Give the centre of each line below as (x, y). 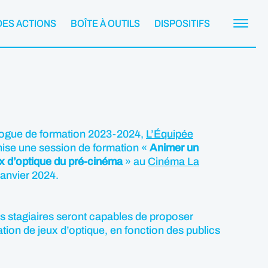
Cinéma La (173, 162)
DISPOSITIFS (182, 23)
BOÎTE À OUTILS (105, 23)
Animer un (174, 148)
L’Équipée (170, 134)
